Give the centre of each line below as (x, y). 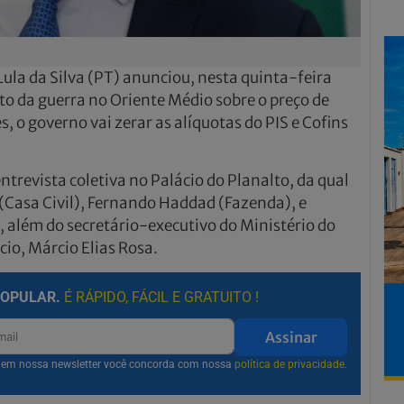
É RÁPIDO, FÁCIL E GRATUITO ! (161, 298)
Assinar (291, 338)
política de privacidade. (291, 365)
